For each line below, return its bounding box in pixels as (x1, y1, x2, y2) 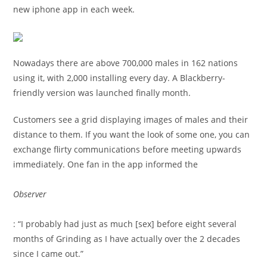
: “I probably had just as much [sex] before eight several (13, 218, 237, 229)
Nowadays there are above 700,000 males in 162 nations (13, 57, 238, 69)
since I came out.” (13, 248, 84, 259)
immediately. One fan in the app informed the (13, 159, 198, 170)
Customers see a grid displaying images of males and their (13, 114, 249, 125)
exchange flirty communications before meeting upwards (13, 144, 242, 155)
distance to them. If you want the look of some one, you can (13, 129, 250, 140)
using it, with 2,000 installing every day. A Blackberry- (13, 72, 226, 83)
